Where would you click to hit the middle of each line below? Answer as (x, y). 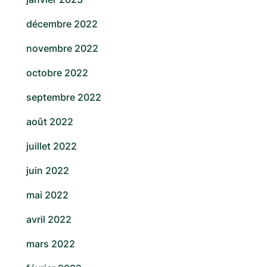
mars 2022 (51, 244)
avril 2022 (49, 220)
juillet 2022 (52, 146)
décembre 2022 (62, 24)
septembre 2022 (64, 97)
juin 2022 (48, 171)
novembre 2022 (62, 49)
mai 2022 (47, 195)
